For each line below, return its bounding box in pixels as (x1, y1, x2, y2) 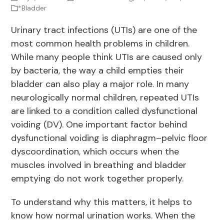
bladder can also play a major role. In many (11, 78, 189, 90)
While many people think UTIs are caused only (11, 51, 202, 63)
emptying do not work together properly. (11, 172, 186, 185)
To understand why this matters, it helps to (11, 196, 192, 208)
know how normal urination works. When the (11, 209, 195, 222)
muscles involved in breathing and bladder (11, 159, 187, 171)
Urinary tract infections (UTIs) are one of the (11, 24, 197, 36)
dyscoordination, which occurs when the (11, 145, 179, 158)
